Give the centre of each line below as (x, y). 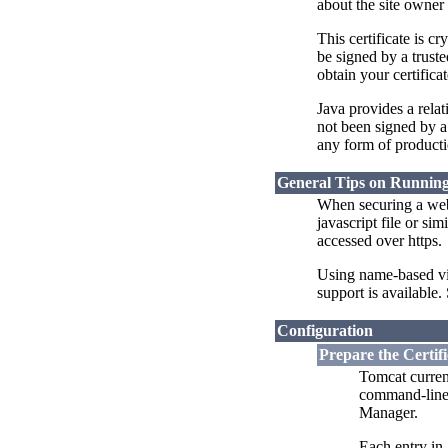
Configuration (325, 331)
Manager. (388, 413)
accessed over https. (379, 241)
